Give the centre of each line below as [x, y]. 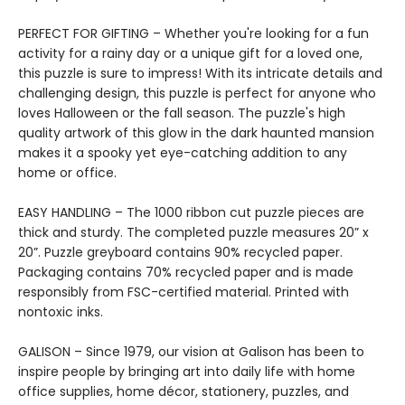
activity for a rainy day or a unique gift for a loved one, [190, 53]
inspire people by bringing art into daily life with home [187, 372]
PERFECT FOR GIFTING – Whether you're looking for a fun [193, 33]
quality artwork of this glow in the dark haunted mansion [196, 133]
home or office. [67, 173]
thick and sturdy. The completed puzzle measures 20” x [193, 232]
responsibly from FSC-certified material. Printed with [184, 292]
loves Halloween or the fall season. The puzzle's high [182, 113]
